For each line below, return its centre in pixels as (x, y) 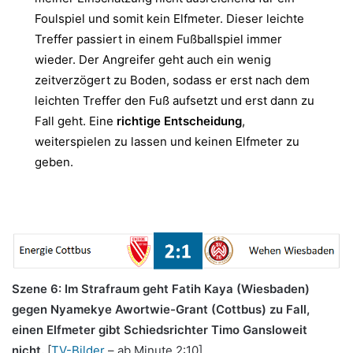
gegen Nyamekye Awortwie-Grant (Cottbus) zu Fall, (161, 310)
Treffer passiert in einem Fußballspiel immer (158, 39)
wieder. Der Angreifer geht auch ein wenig (153, 59)
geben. (54, 162)
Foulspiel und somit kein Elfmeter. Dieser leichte (169, 18)
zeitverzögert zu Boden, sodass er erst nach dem (172, 80)
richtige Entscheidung (179, 121)
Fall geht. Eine (76, 121)
